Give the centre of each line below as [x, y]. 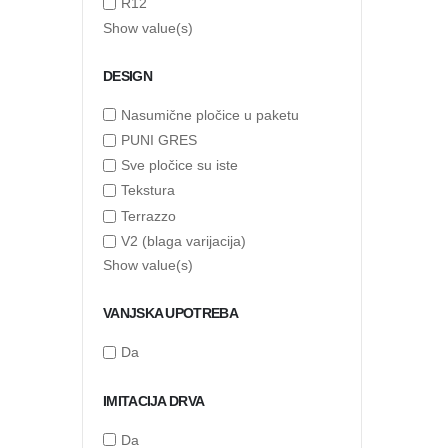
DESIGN [127, 75]
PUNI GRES [159, 140]
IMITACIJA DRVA [154, 400]
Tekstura [148, 190]
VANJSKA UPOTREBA [170, 313]
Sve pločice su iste [179, 165]
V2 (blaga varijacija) [183, 241]
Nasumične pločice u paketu [210, 114]
